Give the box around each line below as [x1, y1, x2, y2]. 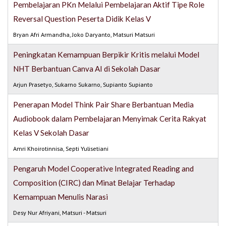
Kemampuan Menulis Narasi [13, 192, 108, 202]
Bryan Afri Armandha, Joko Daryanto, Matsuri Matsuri [13, 31, 155, 39]
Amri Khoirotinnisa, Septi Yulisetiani [13, 145, 109, 153]
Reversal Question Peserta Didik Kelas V [13, 14, 151, 24]
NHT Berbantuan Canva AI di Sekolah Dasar [13, 64, 161, 74]
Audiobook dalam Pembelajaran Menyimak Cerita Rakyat [13, 114, 207, 124]
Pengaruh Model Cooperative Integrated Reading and [13, 164, 194, 174]
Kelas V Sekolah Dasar [13, 128, 90, 138]
